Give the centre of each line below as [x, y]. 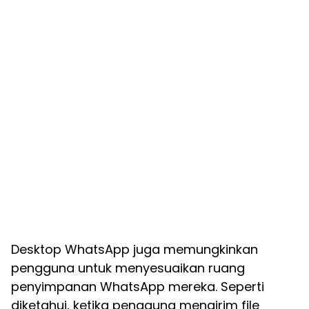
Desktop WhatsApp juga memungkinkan [134, 249]
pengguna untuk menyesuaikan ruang [128, 268]
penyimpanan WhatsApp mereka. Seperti [138, 287]
